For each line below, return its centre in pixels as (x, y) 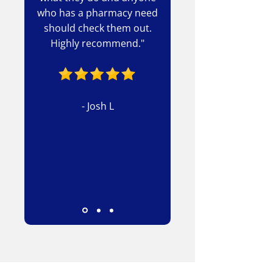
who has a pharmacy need (97, 13)
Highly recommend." (97, 43)
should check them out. (97, 28)
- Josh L (97, 106)
